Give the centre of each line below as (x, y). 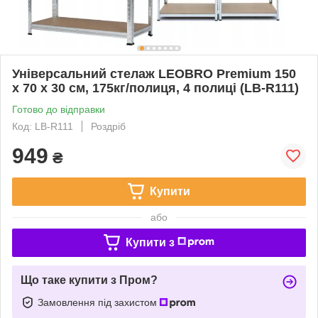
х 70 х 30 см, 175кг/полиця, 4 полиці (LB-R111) (155, 88)
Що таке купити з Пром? (89, 280)
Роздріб (108, 126)
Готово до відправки (59, 109)
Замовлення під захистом (99, 302)
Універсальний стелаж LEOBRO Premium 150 (154, 73)
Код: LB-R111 (43, 126)
